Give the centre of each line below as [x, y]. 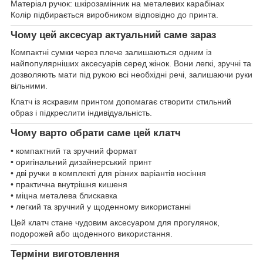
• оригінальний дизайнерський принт [81, 162]
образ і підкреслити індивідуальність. [81, 113]
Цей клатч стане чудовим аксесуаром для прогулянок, [115, 223]
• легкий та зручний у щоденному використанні [101, 207]
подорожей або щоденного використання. [92, 234]
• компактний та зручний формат [74, 151]
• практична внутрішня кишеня [69, 185]
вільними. [29, 86]
